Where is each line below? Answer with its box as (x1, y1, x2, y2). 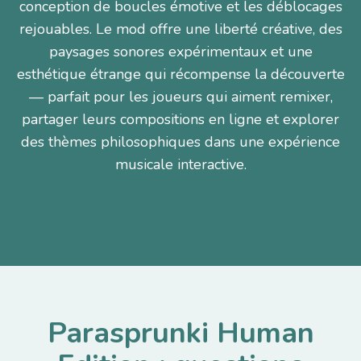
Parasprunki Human (47, 313, 314, 353)
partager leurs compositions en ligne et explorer (22, 110, 339, 129)
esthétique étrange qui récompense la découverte (16, 64, 345, 84)
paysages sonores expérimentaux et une (48, 42, 313, 61)
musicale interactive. (114, 155, 247, 174)
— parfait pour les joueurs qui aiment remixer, (28, 87, 333, 106)
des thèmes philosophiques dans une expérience (21, 132, 340, 151)
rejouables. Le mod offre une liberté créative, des (19, 19, 342, 39)
